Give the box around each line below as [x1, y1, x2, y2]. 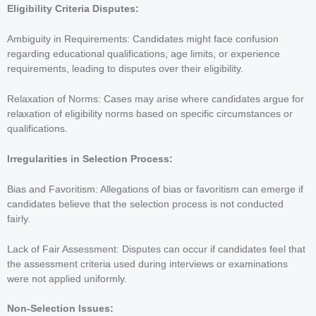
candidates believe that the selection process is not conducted [7, 198, 284, 209]
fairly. [7, 213, 30, 224]
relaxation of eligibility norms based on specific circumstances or [7, 108, 293, 119]
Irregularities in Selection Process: [7, 153, 173, 164]
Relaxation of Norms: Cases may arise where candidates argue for [7, 93, 304, 104]
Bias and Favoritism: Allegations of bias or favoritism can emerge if [7, 183, 303, 195]
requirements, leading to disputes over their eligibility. [7, 63, 243, 75]
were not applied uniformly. [7, 273, 127, 284]
